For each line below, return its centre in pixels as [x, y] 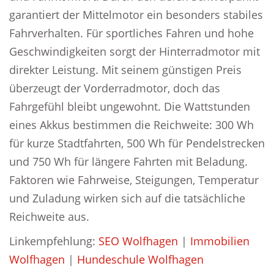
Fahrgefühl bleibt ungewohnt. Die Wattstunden [130, 106]
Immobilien [220, 241]
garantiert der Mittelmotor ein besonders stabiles [136, 15]
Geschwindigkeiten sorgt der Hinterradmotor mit [135, 51]
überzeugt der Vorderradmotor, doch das [115, 88]
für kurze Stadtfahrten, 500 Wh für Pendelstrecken [137, 143]
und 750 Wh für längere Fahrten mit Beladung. [128, 161]
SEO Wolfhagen [138, 241]
